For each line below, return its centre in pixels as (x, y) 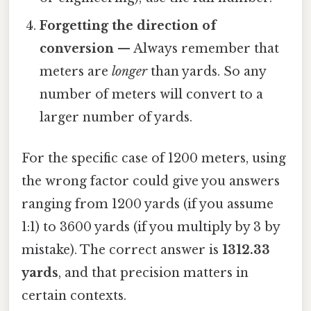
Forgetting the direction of (128, 26)
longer (130, 72)
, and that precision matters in (153, 273)
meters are (76, 72)
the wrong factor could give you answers (151, 182)
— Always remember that (197, 49)
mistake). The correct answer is (122, 250)
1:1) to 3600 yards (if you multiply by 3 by (151, 227)
